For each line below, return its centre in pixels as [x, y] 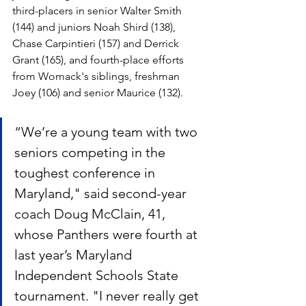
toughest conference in [86, 173]
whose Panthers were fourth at [108, 234]
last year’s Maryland [75, 255]
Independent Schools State [98, 275]
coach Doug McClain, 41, [92, 214]
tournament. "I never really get [108, 296]
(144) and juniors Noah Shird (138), [95, 27]
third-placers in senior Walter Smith [98, 11]
